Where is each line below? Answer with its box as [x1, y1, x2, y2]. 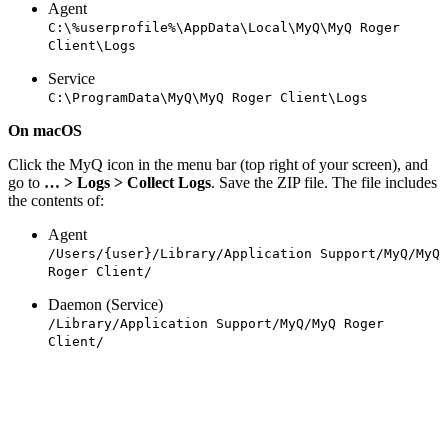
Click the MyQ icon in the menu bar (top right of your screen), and [8, 156, 428, 174]
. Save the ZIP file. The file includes [211, 174, 437, 192]
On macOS [8, 122, 82, 140]
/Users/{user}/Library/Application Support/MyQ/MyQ [48, 246, 440, 262]
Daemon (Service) [48, 296, 163, 314]
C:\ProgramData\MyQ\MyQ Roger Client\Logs [48, 90, 368, 106]
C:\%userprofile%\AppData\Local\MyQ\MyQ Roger [48, 20, 400, 36]
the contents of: [8, 192, 104, 210]
